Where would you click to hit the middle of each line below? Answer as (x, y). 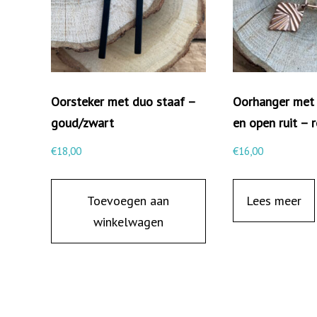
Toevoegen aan (128, 200)
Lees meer (273, 200)
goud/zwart (82, 122)
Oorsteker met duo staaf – (123, 101)
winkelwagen (128, 221)
